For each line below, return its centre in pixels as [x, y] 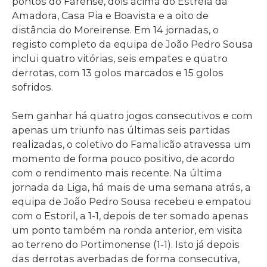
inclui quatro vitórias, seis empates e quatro [120, 58]
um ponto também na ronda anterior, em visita [127, 230]
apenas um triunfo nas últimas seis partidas [121, 130]
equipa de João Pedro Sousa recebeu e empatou [132, 202]
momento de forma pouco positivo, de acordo [123, 159]
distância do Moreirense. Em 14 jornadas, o [115, 30]
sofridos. [32, 87]
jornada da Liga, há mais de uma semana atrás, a [131, 187]
